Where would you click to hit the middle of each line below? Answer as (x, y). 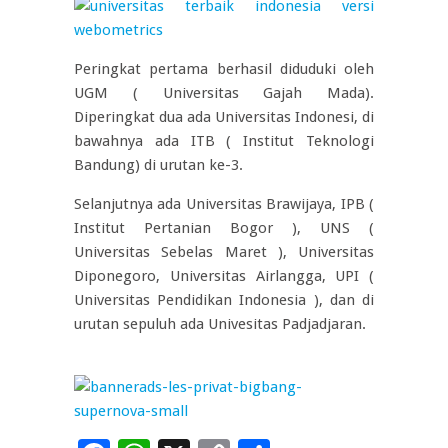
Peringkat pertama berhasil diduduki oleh (224, 69)
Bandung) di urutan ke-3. (158, 165)
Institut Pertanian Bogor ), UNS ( (224, 228)
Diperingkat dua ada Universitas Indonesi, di (224, 117)
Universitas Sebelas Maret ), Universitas (224, 252)
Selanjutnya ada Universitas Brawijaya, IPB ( (224, 204)
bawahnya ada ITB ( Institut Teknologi (224, 141)
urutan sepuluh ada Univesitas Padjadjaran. (220, 324)
